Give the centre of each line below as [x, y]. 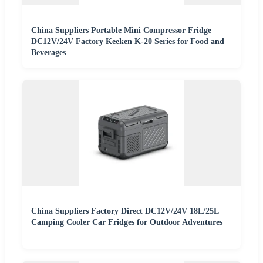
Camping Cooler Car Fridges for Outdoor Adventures [127, 222]
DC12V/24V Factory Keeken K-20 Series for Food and [128, 41]
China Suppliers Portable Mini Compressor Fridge [121, 30]
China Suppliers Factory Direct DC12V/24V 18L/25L [125, 211]
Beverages [48, 52]
